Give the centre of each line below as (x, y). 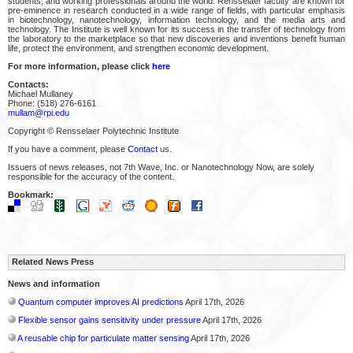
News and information (54, 283)
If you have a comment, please (68, 149)
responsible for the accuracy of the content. (91, 176)
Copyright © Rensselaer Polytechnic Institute (93, 130)
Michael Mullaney (41, 93)
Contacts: (28, 84)
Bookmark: (31, 194)
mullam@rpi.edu (39, 112)
